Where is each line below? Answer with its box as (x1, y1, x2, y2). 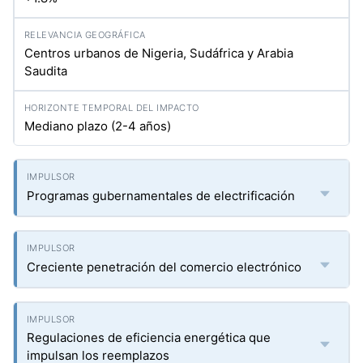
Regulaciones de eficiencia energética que (27, 330, 271, 345)
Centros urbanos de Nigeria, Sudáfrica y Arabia (24, 45, 293, 61)
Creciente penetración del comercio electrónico (27, 259, 301, 275)
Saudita (24, 63, 67, 79)
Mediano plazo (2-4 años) (24, 118, 171, 134)
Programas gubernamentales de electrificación (27, 188, 295, 203)
